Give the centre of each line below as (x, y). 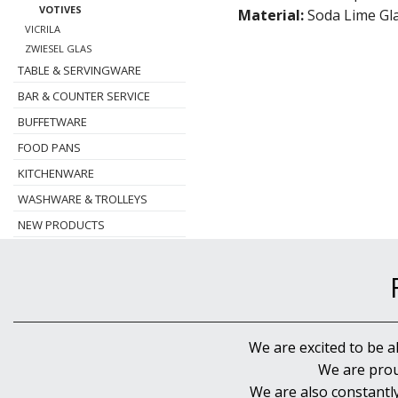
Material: (271, 15)
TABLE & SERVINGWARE (80, 70)
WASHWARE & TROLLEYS (83, 199)
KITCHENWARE (56, 173)
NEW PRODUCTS (61, 225)
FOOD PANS (49, 147)
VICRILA (43, 29)
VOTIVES (60, 9)
